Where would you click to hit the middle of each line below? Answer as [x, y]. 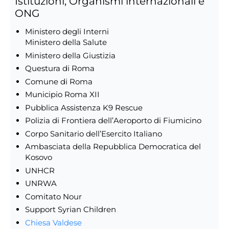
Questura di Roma [60, 68]
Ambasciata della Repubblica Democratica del [113, 147]
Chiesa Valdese [53, 222]
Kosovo [38, 157]
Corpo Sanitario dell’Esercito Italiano [93, 133]
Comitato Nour [53, 196]
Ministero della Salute [66, 42]
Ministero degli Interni [67, 32]
